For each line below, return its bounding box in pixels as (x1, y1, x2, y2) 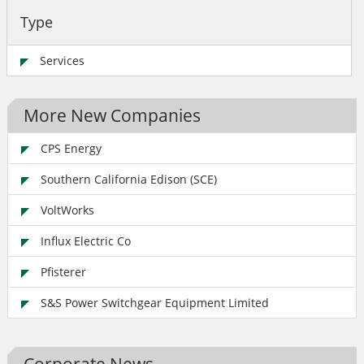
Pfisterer (41, 263, 86, 279)
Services (40, 52, 84, 68)
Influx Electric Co (41, 232, 131, 249)
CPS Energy (41, 140, 102, 156)
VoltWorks (41, 201, 94, 218)
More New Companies (24, 103, 201, 127)
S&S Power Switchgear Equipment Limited (41, 294, 269, 310)
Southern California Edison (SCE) (41, 171, 217, 187)
